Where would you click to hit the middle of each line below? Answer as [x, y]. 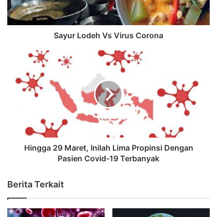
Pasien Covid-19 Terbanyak [108, 158]
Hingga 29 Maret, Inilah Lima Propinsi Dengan [108, 147]
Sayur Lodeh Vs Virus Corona [108, 35]
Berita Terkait [36, 184]
